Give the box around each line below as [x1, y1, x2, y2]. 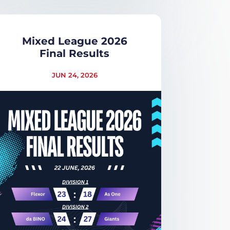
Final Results [40, 47, 110, 60]
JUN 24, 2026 [51, 70, 98, 79]
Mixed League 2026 [22, 34, 127, 47]
